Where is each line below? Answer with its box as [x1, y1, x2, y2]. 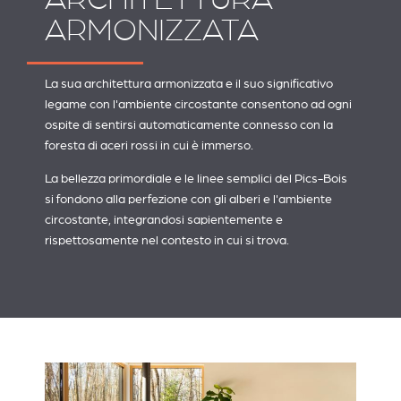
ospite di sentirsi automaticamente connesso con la [45, 116, 333, 132]
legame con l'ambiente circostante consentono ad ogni [45, 96, 352, 111]
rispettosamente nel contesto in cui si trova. [45, 233, 289, 248]
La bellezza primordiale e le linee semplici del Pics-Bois [45, 171, 347, 186]
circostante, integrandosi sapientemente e [45, 212, 283, 227]
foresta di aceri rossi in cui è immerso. [45, 137, 253, 152]
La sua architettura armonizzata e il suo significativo [45, 75, 333, 90]
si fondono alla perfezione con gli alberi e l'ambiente [45, 192, 332, 207]
